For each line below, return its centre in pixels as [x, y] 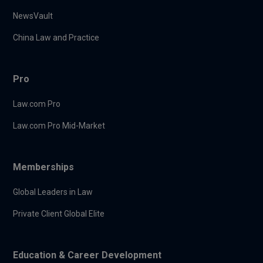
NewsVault [33, 16]
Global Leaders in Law [53, 192]
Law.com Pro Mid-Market [59, 125]
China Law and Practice [56, 37]
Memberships [44, 167]
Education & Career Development [87, 255]
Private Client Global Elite [59, 213]
